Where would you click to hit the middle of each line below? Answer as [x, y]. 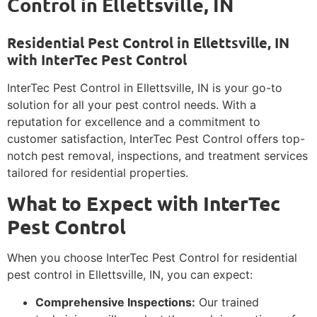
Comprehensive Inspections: [115, 302]
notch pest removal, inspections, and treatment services [157, 155]
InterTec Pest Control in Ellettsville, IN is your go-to [145, 87]
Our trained [227, 302]
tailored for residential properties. [98, 172]
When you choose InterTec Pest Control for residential [152, 258]
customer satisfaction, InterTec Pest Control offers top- [156, 138]
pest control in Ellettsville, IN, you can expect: [130, 275]
